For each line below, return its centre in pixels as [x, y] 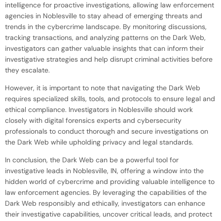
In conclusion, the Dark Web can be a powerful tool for [92, 160]
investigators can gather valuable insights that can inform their [104, 48]
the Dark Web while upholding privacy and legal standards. [99, 142]
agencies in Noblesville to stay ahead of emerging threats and [104, 16]
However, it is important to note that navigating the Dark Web [103, 88]
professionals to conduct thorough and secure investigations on [107, 131]
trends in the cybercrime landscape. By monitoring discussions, [106, 26]
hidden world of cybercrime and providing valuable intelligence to [110, 182]
